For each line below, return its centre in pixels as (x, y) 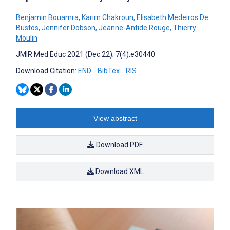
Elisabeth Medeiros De (172, 17)
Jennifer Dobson (68, 27)
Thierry (184, 27)
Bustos (27, 27)
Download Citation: (47, 71)
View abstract (115, 118)
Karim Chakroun (107, 17)
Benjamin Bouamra (47, 17)
